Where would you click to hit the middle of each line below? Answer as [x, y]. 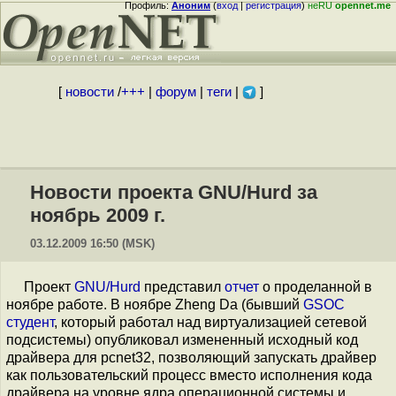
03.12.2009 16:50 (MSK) [92, 244]
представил [183, 287]
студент [30, 322]
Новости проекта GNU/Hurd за [174, 192]
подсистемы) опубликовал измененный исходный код [182, 340]
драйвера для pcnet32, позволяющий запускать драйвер [191, 358]
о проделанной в [316, 287]
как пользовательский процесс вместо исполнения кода [189, 375]
